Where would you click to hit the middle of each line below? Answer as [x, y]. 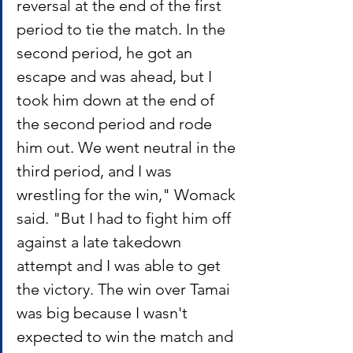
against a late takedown [101, 242]
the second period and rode [116, 123]
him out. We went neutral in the [128, 147]
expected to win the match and [127, 336]
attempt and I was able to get [121, 265]
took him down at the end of [117, 100]
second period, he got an [106, 52]
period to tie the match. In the [123, 29]
